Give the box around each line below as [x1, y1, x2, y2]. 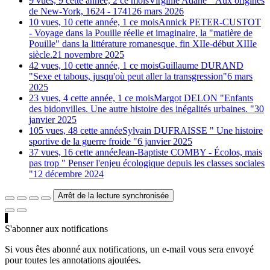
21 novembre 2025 [52, 49, 124, 60]
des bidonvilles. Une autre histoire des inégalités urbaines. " [29, 104, 254, 115]
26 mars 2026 [132, 6, 184, 17]
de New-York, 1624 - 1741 [29, 6, 132, 17]
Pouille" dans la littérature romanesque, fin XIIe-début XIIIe [29, 39, 257, 49]
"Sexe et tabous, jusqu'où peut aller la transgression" [29, 71, 227, 82]
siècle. [29, 49, 52, 60]
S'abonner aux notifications [5, 224, 108, 234]
